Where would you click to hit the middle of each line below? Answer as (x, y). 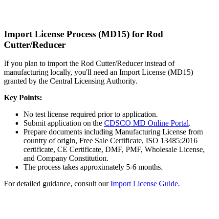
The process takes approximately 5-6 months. (93, 167)
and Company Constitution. (66, 158)
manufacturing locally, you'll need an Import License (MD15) (99, 72)
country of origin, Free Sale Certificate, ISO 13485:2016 (110, 141)
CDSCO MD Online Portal (146, 123)
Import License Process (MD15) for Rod (84, 34)
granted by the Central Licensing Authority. (71, 81)
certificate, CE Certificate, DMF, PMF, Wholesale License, (114, 150)
